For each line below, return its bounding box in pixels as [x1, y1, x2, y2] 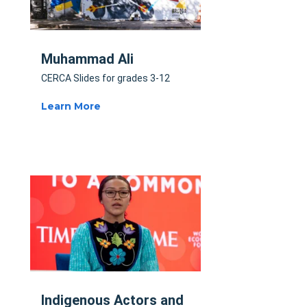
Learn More [41, 100, 101, 113]
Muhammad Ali [41, 51, 134, 68]
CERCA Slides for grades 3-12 [41, 73, 170, 84]
